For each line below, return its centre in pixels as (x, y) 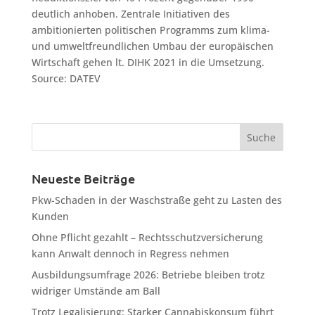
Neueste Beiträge (83, 179)
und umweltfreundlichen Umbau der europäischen (152, 46)
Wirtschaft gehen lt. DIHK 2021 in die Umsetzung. (148, 62)
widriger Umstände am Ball (96, 291)
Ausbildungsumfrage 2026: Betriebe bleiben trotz (148, 275)
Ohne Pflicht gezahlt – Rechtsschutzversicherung (147, 237)
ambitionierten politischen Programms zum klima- (150, 30)
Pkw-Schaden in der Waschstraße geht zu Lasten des (156, 200)
